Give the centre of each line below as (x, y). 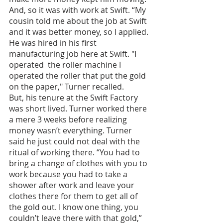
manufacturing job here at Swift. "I (74, 54)
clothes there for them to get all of (74, 196)
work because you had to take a (69, 174)
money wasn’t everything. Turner (71, 131)
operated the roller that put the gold (78, 76)
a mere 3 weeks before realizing (69, 120)
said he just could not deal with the (75, 142)
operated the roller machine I (66, 65)
